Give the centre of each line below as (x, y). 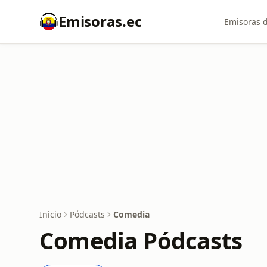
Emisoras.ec (100, 21)
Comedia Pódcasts (141, 240)
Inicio (50, 214)
